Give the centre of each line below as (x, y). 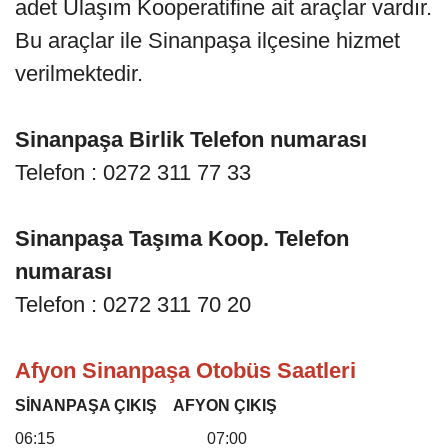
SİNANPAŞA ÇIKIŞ (86, 406)
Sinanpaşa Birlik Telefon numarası (194, 140)
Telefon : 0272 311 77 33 (133, 173)
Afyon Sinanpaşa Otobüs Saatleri (185, 371)
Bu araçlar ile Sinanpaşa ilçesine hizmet (207, 41)
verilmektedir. (82, 74)
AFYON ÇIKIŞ (225, 406)
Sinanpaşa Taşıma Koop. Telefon (182, 239)
